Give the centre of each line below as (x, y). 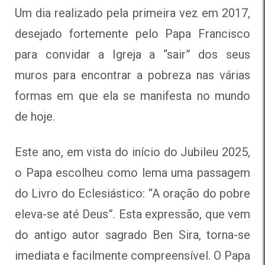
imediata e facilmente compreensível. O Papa (132, 255)
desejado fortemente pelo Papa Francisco (132, 33)
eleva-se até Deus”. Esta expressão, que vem (132, 214)
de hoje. (35, 116)
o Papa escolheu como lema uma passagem (132, 172)
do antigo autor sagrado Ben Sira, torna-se (132, 235)
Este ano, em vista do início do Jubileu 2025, (132, 152)
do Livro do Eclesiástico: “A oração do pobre (132, 193)
